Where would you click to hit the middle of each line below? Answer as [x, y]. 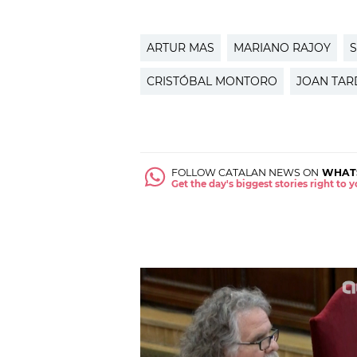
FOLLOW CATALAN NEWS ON [245, 173]
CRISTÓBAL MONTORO [212, 81]
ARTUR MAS [180, 47]
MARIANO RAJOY [282, 47]
